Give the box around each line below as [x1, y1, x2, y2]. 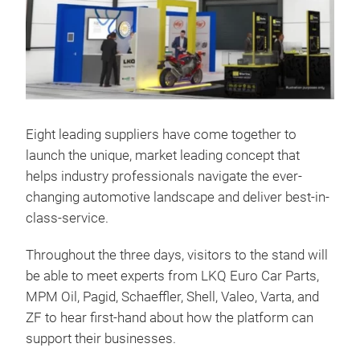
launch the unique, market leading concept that [26, 147, 300, 163]
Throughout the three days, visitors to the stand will [26, 247, 328, 263]
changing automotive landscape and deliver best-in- [26, 189, 329, 205]
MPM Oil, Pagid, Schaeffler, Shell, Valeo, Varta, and [26, 288, 319, 305]
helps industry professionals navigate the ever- [26, 168, 302, 184]
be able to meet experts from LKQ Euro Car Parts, [26, 268, 319, 284]
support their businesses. [26, 330, 176, 346]
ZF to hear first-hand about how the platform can [26, 309, 313, 325]
